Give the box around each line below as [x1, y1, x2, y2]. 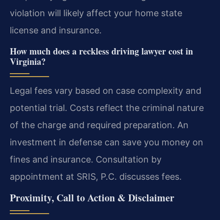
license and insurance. [10, 25, 102, 36]
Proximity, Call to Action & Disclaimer [10, 190, 174, 205]
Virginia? [10, 55, 46, 68]
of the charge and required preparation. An [10, 119, 189, 130]
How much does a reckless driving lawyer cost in [10, 44, 193, 57]
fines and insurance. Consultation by [10, 154, 162, 165]
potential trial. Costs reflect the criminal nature [10, 102, 204, 113]
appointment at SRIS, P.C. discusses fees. [10, 171, 182, 182]
